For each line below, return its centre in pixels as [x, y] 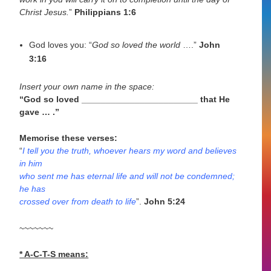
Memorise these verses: [69, 138]
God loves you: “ [61, 45]
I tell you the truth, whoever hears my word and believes [130, 151]
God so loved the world [136, 45]
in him [31, 164]
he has [33, 189]
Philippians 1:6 [106, 12]
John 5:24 [164, 202]
